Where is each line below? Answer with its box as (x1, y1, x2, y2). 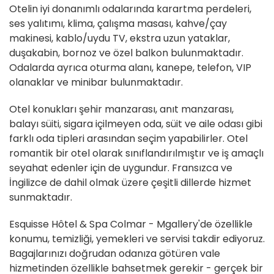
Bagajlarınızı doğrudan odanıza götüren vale (9, 246, 220, 261)
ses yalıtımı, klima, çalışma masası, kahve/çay (9, 17, 227, 31)
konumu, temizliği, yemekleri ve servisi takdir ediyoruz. (9, 232, 265, 246)
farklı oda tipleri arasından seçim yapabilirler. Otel (9, 131, 248, 146)
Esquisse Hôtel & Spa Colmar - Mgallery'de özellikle (9, 217, 253, 232)
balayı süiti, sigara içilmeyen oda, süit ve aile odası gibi (9, 117, 262, 131)
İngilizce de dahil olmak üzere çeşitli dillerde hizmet (9, 176, 251, 190)
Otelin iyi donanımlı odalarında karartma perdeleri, (9, 2, 251, 17)
